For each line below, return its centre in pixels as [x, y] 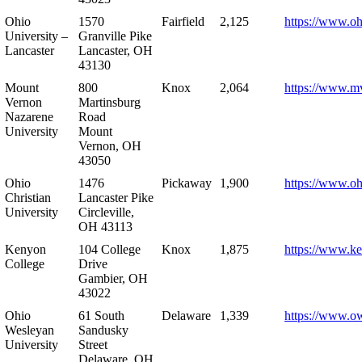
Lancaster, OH [116, 50]
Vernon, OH [110, 145]
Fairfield [183, 21]
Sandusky [103, 330]
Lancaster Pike [116, 197]
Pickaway [187, 183]
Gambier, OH [113, 278]
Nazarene [29, 116]
